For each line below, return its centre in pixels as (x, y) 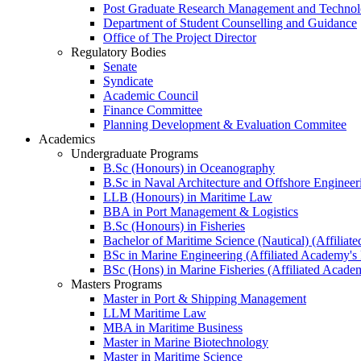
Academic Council (151, 95)
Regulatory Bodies (118, 52)
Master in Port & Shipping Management (205, 298)
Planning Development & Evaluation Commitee (225, 124)
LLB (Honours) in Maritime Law (188, 197)
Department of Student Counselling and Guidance (230, 23)
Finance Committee (153, 110)
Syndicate (128, 81)
